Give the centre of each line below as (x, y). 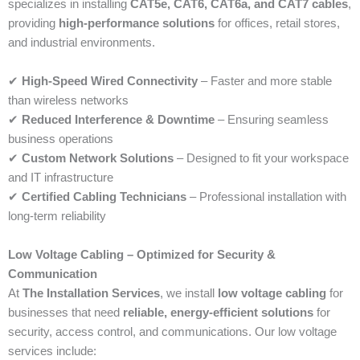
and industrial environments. (82, 43)
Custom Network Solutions (98, 159)
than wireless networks (68, 101)
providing (33, 24)
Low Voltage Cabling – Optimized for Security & (142, 255)
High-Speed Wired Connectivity (110, 82)
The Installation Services (91, 294)
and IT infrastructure (61, 178)
